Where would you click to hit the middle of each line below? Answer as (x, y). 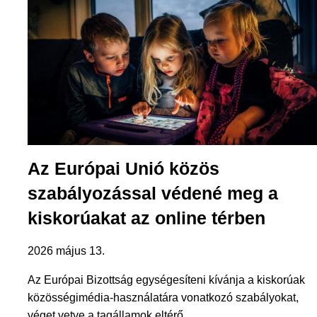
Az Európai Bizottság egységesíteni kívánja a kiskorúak (166, 280)
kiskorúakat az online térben (146, 218)
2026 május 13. (66, 251)
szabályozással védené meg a (152, 194)
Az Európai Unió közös (123, 169)
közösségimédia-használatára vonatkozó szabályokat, (163, 298)
